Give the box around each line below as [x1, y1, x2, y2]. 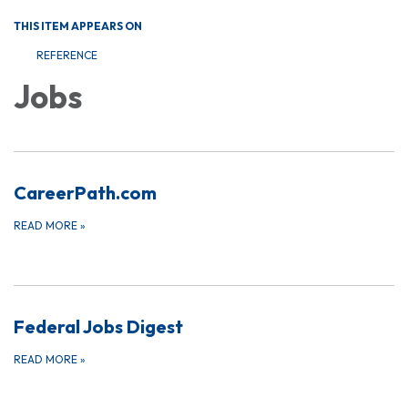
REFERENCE [36, 48, 97, 63]
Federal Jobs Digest [14, 315, 183, 339]
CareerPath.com [14, 181, 157, 205]
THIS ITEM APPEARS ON [14, 19, 142, 34]
